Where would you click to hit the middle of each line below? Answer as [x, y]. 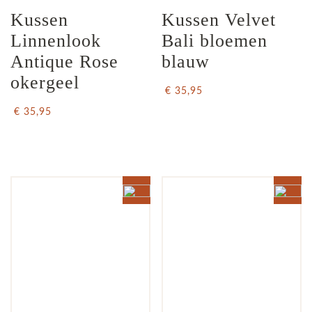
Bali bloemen [218, 41]
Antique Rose [67, 62]
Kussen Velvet [222, 20]
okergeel [45, 83]
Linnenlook [58, 41]
